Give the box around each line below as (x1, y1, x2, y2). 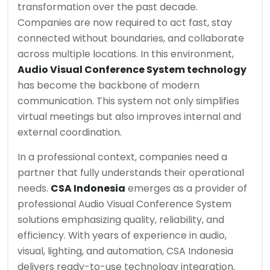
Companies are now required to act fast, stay (17, 16, 232, 30)
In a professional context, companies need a (17, 150, 227, 164)
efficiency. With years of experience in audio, (17, 228, 227, 242)
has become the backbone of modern (17, 78, 199, 92)
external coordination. (17, 125, 122, 139)
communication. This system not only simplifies (17, 94, 239, 108)
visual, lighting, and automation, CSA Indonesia (17, 244, 233, 258)
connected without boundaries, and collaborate (17, 31, 244, 45)
